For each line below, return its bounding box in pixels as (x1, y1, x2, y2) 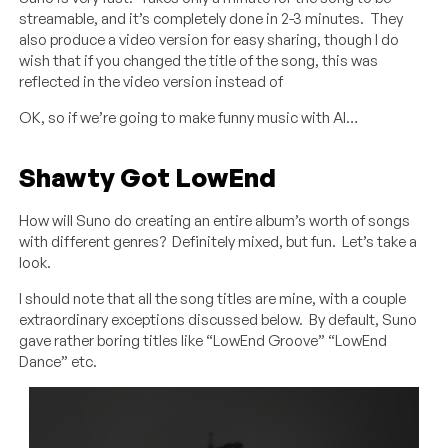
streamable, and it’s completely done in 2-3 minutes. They (19, 8, 404, 28)
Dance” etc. (19, 351, 98, 371)
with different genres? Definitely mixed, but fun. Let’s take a (19, 231, 418, 251)
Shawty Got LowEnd (19, 160, 277, 193)
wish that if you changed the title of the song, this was (19, 50, 379, 70)
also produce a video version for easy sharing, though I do (19, 29, 400, 49)
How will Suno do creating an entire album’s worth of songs (19, 210, 411, 230)
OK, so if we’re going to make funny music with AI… (19, 107, 359, 127)
